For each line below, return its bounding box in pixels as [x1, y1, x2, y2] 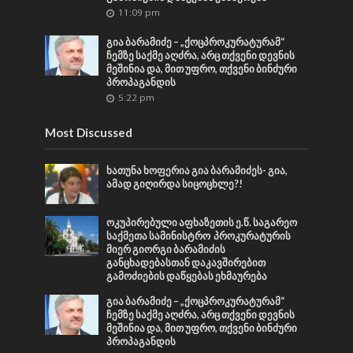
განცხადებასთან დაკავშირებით [106, 257, 266, 269]
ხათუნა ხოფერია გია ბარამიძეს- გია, [106, 165, 288, 177]
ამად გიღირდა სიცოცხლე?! [106, 178, 243, 191]
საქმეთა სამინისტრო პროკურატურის [106, 230, 292, 243]
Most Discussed [44, 125, 132, 140]
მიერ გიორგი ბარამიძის [106, 243, 226, 256]
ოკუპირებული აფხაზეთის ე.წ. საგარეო [106, 217, 298, 229]
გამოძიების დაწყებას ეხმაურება [106, 270, 268, 283]
